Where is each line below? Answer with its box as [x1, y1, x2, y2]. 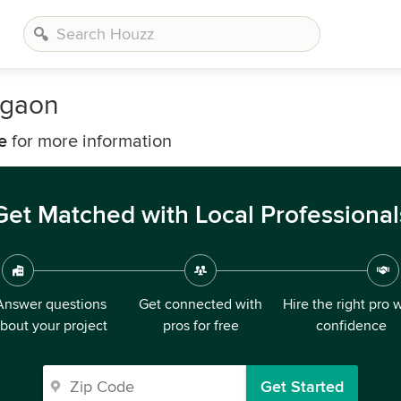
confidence [315, 317, 387, 335]
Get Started [260, 377, 344, 397]
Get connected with [139, 295, 262, 313]
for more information [7, 131, 172, 152]
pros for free [162, 317, 239, 335]
